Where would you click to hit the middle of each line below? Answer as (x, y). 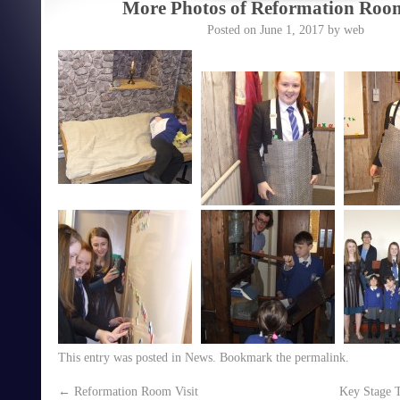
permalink (320, 357)
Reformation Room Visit (134, 391)
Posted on (232, 29)
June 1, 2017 (292, 29)
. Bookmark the (254, 357)
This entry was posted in (121, 357)
